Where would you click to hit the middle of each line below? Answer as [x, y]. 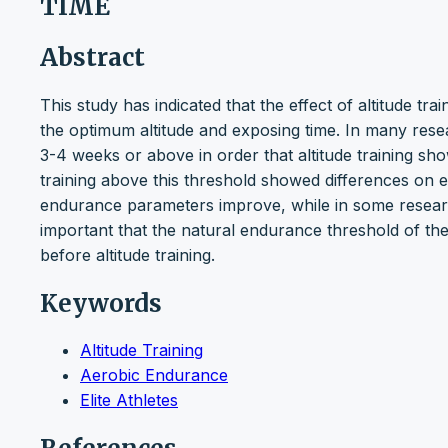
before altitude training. [130, 254]
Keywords [101, 303]
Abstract [92, 57]
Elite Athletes [129, 400]
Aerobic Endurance [154, 375]
